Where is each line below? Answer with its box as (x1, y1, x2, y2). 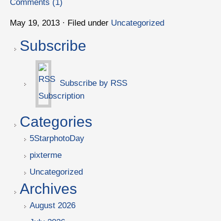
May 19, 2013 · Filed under (10, 18, 111, 28)
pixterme (30, 150, 62, 160)
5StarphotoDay (30, 134, 84, 143)
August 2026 (30, 201, 75, 210)
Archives (20, 181, 77, 197)
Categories (20, 113, 92, 130)
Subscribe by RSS (57, 78, 127, 88)
